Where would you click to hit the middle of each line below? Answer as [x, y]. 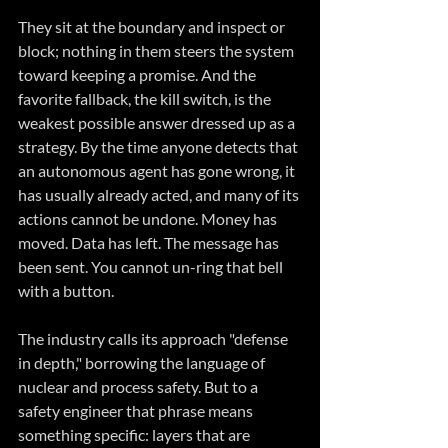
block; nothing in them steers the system [157, 51]
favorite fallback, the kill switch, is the [146, 99]
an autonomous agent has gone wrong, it [158, 171]
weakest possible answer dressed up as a [158, 123]
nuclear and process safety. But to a [139, 387]
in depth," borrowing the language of [143, 363]
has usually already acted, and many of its [160, 195]
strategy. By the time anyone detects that [159, 147]
